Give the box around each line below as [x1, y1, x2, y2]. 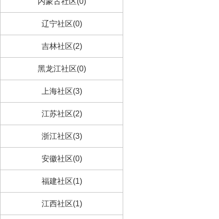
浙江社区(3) [41, 132, 82, 140]
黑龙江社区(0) [37, 65, 86, 73]
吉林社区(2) [41, 42, 82, 50]
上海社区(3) [41, 87, 82, 95]
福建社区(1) [41, 177, 82, 185]
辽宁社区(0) [41, 20, 82, 28]
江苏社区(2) [41, 109, 82, 118]
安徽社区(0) [41, 154, 82, 163]
